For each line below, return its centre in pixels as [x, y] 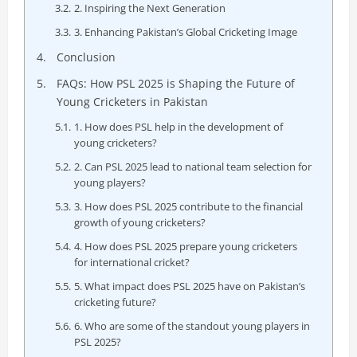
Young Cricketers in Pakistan [132, 102]
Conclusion [86, 57]
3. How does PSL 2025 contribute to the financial [189, 206]
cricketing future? [116, 302]
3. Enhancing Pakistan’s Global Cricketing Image [186, 32]
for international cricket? [132, 262]
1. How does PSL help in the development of [179, 127]
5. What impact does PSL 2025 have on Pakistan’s [190, 286]
